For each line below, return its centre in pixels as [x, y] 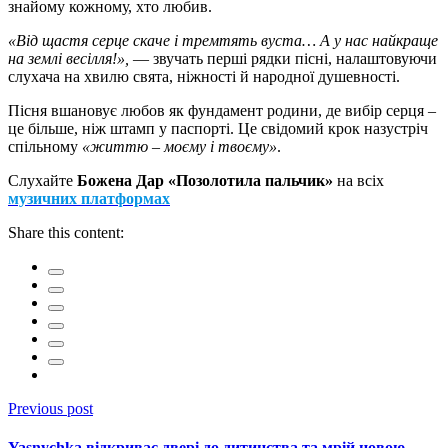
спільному [45, 147]
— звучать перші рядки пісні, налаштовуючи [283, 59]
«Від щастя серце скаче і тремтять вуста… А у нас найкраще [223, 41]
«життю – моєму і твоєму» [179, 147]
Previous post [50, 409]
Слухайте [42, 181]
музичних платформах [89, 199]
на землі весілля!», [68, 59]
